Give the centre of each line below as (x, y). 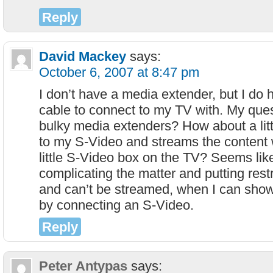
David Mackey (83, 56)
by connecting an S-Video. (116, 205)
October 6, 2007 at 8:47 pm (119, 72)
